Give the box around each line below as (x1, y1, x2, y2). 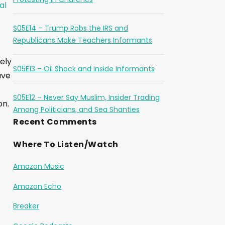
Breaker (13, 201, 39, 211)
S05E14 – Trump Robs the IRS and (13, 23, 128, 33)
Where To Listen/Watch (13, 139, 119, 150)
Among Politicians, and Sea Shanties (13, 104, 140, 115)
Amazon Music (13, 161, 64, 171)
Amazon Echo (13, 181, 61, 191)
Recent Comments (13, 116, 97, 128)
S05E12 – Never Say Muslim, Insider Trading (13, 92, 160, 102)
